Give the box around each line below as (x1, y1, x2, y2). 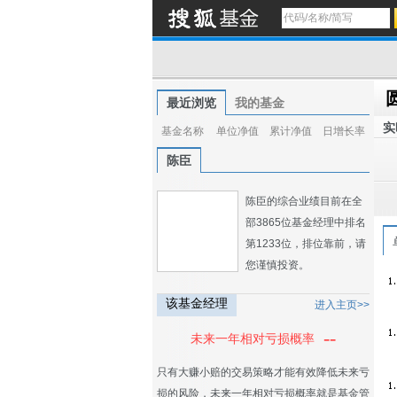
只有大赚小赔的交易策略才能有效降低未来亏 (157, 366, 370, 378)
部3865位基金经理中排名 (245, 216, 366, 229)
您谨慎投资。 (245, 259, 309, 271)
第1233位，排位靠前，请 (245, 237, 366, 250)
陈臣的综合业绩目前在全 (245, 195, 362, 207)
